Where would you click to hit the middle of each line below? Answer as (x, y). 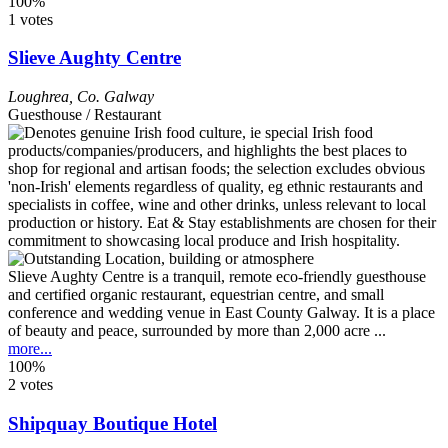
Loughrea (38, 97)
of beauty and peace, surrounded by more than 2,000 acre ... (197, 331)
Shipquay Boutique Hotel (112, 423)
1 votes (30, 19)
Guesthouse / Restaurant (84, 115)
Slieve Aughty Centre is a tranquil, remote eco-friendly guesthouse (217, 277)
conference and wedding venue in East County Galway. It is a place (221, 313)
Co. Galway (115, 97)
